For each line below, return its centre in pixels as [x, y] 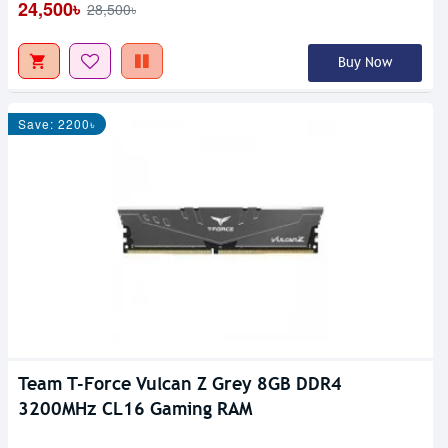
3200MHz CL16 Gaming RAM [135, 409]
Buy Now [364, 63]
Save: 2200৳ [57, 124]
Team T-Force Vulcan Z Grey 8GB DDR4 [180, 384]
